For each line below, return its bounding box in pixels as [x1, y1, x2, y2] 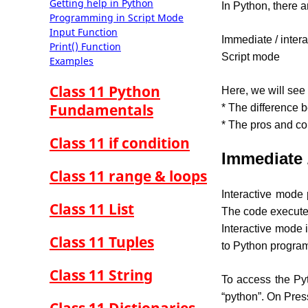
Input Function [49, 25, 118, 38]
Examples [49, 54, 93, 67]
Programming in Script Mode [49, 11, 184, 24]
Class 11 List [49, 199, 134, 219]
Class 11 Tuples [49, 232, 154, 252]
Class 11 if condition [49, 133, 190, 153]
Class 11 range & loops [49, 166, 207, 186]
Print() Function [49, 40, 121, 53]
